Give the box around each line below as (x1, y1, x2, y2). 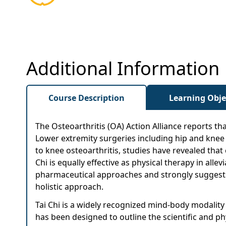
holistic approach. (35, 181, 103, 192)
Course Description (48, 92, 125, 103)
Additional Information (26, 56, 219, 81)
